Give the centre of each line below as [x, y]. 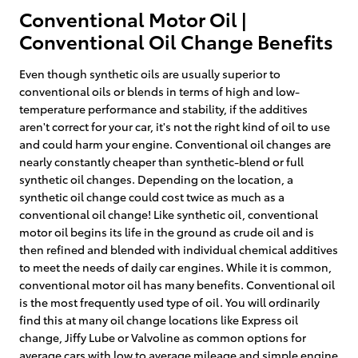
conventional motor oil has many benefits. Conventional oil [177, 284]
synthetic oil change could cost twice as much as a [152, 196]
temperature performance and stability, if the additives [163, 108]
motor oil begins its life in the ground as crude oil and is [167, 231]
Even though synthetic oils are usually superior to [150, 73]
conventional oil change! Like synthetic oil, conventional [169, 214]
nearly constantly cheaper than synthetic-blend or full [161, 161]
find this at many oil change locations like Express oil [159, 319]
